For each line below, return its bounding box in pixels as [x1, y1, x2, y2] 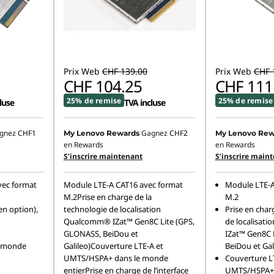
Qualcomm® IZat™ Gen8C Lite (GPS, [63, 216, 194, 227]
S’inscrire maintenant [63, 151, 143, 161]
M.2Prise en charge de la [63, 191, 152, 202]
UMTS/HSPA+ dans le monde [63, 253, 168, 264]
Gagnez [141, 128, 169, 138]
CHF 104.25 [63, 75, 142, 97]
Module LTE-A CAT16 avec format [63, 179, 183, 190]
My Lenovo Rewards [63, 128, 139, 138]
